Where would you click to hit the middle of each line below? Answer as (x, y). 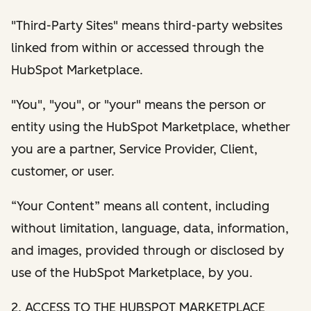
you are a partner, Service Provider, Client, (134, 149)
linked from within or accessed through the (137, 48)
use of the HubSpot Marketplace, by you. (132, 272)
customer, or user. (63, 171)
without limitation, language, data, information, (150, 228)
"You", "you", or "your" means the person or (138, 104)
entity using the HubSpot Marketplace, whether (151, 127)
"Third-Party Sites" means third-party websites (147, 25)
